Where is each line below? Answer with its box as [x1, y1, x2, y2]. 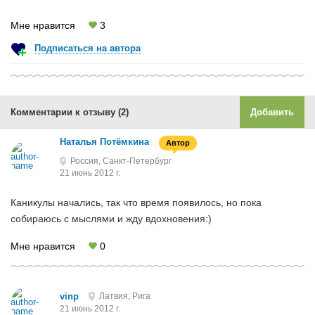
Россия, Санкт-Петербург [70, 156, 172, 166]
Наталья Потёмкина [60, 136, 149, 147]
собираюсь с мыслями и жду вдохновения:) [11, 213, 212, 224]
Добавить [250, 107, 294, 117]
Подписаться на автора [34, 43, 141, 53]
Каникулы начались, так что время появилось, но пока [11, 197, 262, 208]
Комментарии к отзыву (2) [11, 107, 129, 117]
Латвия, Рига [99, 291, 150, 301]
